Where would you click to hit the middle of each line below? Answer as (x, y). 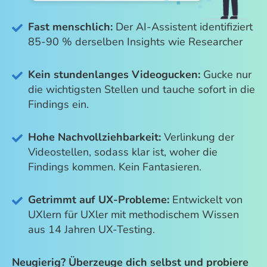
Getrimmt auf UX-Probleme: (99, 199)
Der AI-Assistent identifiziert (184, 27)
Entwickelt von (206, 199)
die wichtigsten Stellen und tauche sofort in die (142, 89)
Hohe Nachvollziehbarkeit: (94, 137)
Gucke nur (226, 74)
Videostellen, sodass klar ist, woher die (123, 152)
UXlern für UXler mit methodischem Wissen (133, 214)
